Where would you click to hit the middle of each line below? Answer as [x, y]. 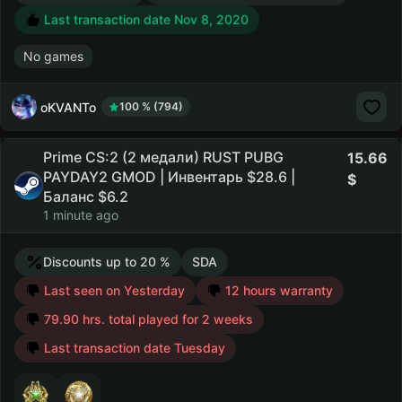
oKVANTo [68, 107]
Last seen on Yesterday [113, 290]
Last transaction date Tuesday [133, 348]
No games [53, 56]
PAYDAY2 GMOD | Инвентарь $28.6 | [169, 177]
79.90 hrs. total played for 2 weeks [147, 319]
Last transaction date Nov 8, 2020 [144, 19]
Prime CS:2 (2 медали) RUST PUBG [163, 157]
